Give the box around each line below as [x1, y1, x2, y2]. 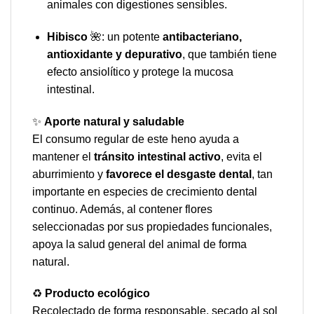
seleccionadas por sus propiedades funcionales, [32, 220, 272, 233]
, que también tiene [182, 48, 277, 60]
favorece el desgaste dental [106, 168, 252, 180]
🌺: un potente [87, 30, 163, 43]
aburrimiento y [32, 168, 106, 180]
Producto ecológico [45, 287, 150, 300]
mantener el [32, 150, 94, 163]
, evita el [221, 150, 262, 163]
